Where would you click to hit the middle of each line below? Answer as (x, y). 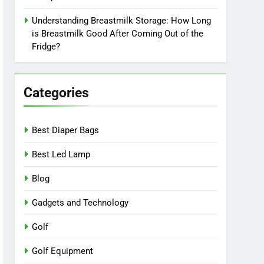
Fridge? (46, 47)
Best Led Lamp (61, 154)
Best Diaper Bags (66, 130)
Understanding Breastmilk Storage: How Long (122, 21)
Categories (57, 93)
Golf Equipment (63, 251)
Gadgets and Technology (80, 203)
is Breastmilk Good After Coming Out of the (118, 34)
